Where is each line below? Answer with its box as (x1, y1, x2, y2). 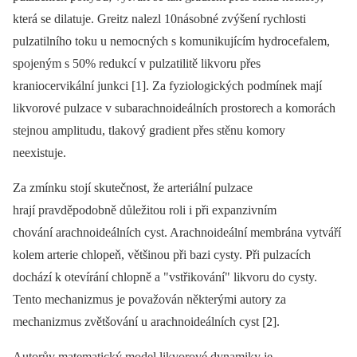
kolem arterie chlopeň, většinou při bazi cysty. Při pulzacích (13, 248, 311, 261)
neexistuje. (13, 146, 69, 159)
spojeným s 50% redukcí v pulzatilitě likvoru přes (13, 57, 261, 70)
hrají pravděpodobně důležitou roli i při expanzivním (13, 203, 277, 217)
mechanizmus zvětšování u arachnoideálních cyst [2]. (13, 315, 283, 328)
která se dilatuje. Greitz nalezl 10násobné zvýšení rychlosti (13, 12, 306, 25)
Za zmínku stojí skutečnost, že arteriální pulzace (13, 181, 253, 194)
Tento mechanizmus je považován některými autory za (13, 292, 286, 306)
